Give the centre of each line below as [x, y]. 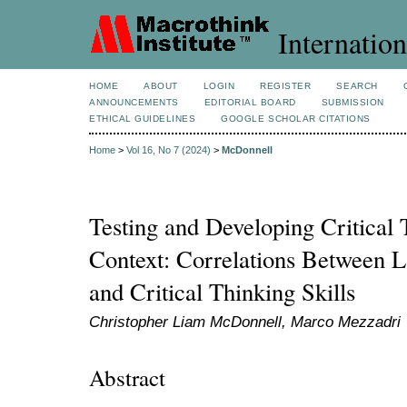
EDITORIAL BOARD [250, 102]
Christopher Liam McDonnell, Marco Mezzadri [245, 322]
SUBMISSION [352, 102]
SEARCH [357, 86]
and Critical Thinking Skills [222, 292]
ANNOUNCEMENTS [134, 102]
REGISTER [286, 86]
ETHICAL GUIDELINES [143, 119]
